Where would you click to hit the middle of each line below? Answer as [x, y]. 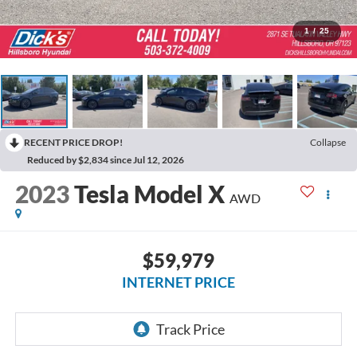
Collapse [328, 142]
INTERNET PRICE [178, 282]
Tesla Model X [149, 194]
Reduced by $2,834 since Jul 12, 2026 [106, 159]
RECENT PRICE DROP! [73, 142]
